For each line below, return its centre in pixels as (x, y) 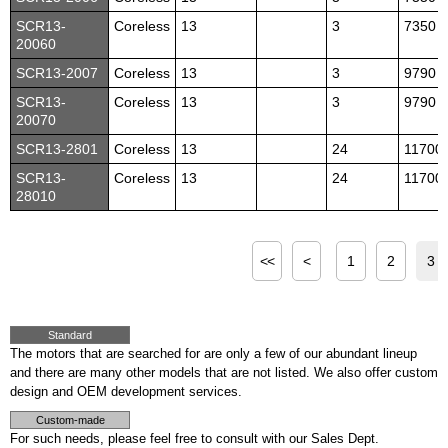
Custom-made (70, 419)
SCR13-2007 (57, 72)
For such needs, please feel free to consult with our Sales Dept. (194, 438)
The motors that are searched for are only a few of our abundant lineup (213, 353)
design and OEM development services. (126, 391)
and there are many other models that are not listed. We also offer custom (224, 372)
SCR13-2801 (57, 148)
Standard (70, 334)
